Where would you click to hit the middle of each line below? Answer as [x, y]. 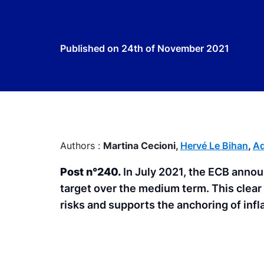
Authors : [82, 146]
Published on [91, 48]
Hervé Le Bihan [214, 146]
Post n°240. [92, 172]
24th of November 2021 [175, 48]
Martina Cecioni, [142, 146]
